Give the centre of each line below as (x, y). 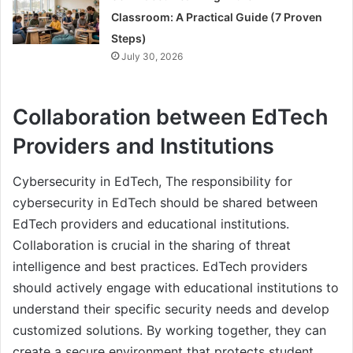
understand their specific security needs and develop (171, 309)
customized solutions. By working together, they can (169, 331)
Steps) (129, 38)
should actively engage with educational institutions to (176, 288)
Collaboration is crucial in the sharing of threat (152, 245)
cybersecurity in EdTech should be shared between (165, 203)
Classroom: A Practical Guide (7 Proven (217, 17)
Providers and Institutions (143, 146)
